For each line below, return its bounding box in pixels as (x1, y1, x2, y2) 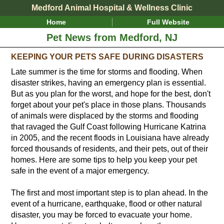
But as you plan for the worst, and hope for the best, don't (11, 89, 211, 98)
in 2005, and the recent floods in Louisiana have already (11, 133, 209, 142)
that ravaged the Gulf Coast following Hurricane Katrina (11, 122, 206, 131)
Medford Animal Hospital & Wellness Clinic (31, 3, 192, 12)
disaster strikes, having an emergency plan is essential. (11, 78, 206, 87)
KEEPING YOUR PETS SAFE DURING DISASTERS (11, 52, 204, 61)
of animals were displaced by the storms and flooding (11, 111, 199, 120)
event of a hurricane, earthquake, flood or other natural (11, 199, 202, 208)
